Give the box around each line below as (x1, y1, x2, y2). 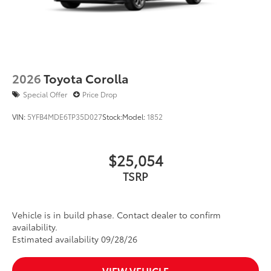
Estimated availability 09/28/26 (12, 233, 137, 246)
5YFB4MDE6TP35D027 (27, 111, 102, 122)
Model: (122, 111, 147, 122)
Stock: (102, 111, 122, 122)
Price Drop (82, 89, 117, 100)
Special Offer (23, 89, 67, 100)
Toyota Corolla (44, 70, 129, 87)
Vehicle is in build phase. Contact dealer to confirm (12, 209, 221, 221)
